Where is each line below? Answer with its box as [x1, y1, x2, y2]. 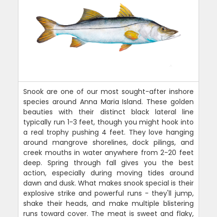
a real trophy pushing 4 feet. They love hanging [23, 127, 194, 138]
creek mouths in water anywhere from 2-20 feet [23, 148, 194, 158]
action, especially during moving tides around [23, 168, 194, 178]
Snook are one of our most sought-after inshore [23, 87, 194, 97]
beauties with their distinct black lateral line [23, 107, 194, 117]
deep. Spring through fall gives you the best [23, 158, 194, 168]
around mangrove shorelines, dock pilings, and [23, 138, 194, 148]
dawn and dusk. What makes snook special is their [23, 178, 194, 188]
